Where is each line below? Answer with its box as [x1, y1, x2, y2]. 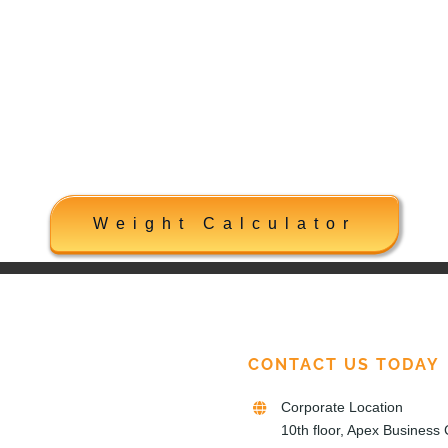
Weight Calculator [92, 214, 356, 232]
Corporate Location [281, 398, 404, 415]
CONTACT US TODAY [247, 354, 440, 374]
